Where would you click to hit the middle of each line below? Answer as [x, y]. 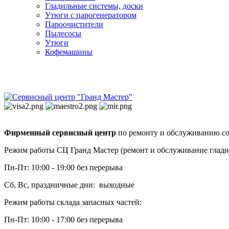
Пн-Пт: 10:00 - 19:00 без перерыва [63, 168]
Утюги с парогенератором [91, 15]
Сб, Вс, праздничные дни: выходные [69, 185]
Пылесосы [63, 34]
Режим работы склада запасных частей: [73, 202]
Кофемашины [69, 52]
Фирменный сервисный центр [60, 133]
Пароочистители [74, 25]
